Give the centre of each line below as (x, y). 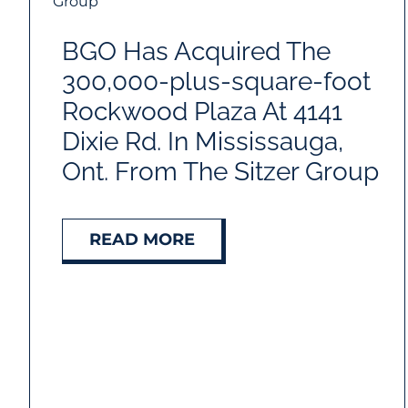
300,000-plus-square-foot (216, 82)
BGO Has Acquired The (196, 52)
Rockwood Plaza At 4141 (202, 112)
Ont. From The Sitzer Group (220, 172)
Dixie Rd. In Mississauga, (202, 142)
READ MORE (142, 240)
